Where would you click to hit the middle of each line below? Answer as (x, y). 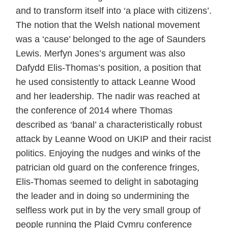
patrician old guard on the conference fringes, (108, 167)
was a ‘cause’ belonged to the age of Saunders (111, 39)
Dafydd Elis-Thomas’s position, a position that (108, 67)
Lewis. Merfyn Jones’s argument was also (101, 53)
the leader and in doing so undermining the (103, 196)
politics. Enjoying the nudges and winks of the (108, 153)
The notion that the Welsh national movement (108, 25)
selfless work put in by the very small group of (108, 210)
